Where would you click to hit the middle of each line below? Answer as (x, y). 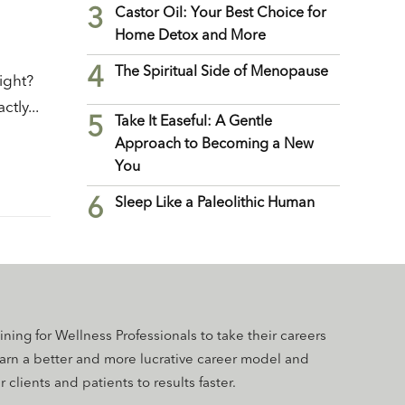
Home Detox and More (190, 36)
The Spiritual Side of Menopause (221, 72)
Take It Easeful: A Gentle (193, 122)
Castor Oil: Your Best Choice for (221, 13)
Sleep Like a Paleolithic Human (215, 203)
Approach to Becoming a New (214, 144)
